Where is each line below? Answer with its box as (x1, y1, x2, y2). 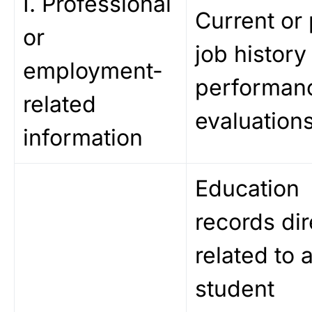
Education (195, 175, 299, 202)
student (195, 275, 274, 302)
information (23, 124, 143, 151)
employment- (23, 57, 163, 84)
